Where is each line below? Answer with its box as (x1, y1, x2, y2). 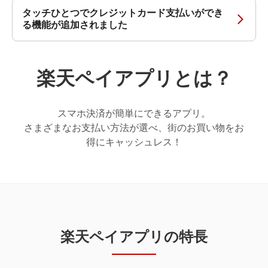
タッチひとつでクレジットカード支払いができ (22, 7, 223, 18)
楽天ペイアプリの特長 (60, 228, 208, 245)
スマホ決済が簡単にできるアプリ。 (57, 108, 211, 118)
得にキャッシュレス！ (86, 136, 182, 147)
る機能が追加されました (22, 19, 127, 30)
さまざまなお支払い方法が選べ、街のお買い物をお (24, 122, 244, 133)
